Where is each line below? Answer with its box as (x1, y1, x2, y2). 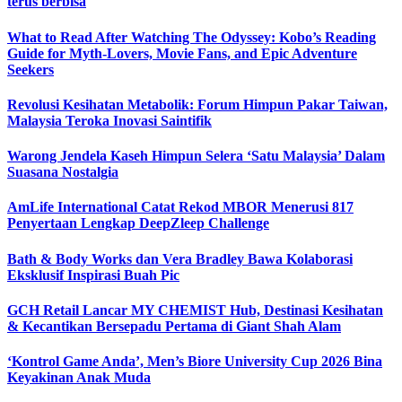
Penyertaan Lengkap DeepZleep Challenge (7, 215, 269, 232)
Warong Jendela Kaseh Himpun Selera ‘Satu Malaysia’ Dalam (7, 148, 385, 164)
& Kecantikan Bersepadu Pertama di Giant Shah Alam (7, 318, 341, 334)
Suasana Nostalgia (7, 164, 118, 180)
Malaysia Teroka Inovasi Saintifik (7, 112, 212, 128)
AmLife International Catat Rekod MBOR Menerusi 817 (7, 199, 354, 215)
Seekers (7, 61, 54, 77)
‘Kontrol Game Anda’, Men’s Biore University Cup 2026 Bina (7, 354, 382, 370)
